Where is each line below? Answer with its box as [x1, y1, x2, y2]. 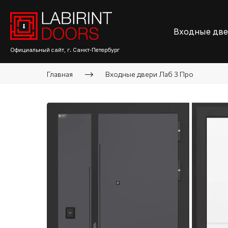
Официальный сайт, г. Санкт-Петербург [10, 46, 120, 53]
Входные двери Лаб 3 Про [105, 69, 193, 78]
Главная [47, 69, 73, 78]
